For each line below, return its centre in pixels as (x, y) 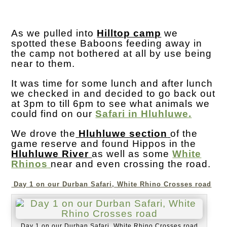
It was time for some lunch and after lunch (112, 84)
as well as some (132, 154)
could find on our (53, 114)
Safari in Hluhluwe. (144, 114)
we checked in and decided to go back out (113, 94)
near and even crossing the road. (131, 164)
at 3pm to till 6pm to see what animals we (111, 104)
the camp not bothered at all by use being (112, 54)
